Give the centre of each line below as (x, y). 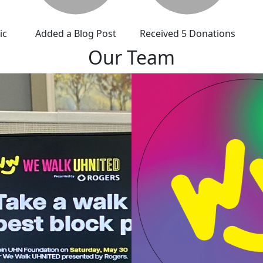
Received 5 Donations (187, 34)
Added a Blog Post (76, 34)
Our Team (131, 58)
